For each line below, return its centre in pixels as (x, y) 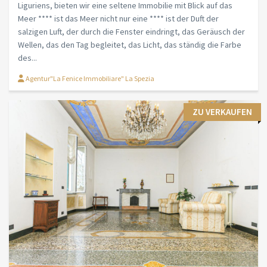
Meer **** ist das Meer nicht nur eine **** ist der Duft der (118, 19)
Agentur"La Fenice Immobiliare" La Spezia (89, 79)
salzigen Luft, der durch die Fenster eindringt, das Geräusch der (131, 32)
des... (27, 58)
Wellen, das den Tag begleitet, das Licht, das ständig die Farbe (130, 45)
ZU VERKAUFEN (222, 112)
